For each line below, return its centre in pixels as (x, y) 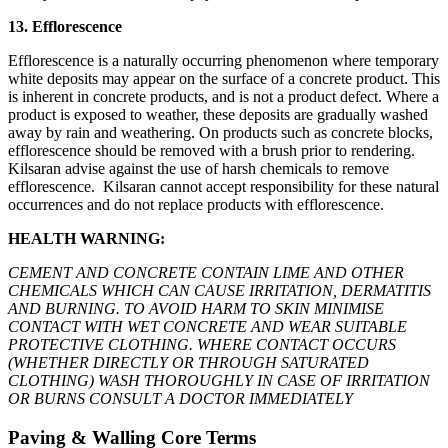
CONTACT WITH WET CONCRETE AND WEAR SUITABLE (207, 326)
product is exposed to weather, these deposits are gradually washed (218, 114)
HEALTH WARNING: (86, 238)
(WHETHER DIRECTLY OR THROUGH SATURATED (188, 362)
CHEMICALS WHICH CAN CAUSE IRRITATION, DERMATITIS (219, 290)
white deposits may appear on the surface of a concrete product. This (224, 78)
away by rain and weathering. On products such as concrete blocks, (220, 132)
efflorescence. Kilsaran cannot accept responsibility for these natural (223, 186)
